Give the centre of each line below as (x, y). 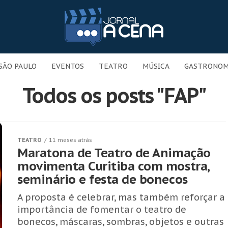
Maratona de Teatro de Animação (114, 153)
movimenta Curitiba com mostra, (113, 166)
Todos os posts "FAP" (114, 95)
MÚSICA (156, 66)
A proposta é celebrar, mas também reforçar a (121, 197)
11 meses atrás (70, 140)
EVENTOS (68, 66)
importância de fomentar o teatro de (102, 209)
